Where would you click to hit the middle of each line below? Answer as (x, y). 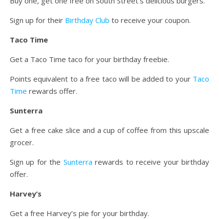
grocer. (22, 142)
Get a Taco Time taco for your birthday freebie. (89, 59)
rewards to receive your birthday (151, 162)
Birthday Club (87, 20)
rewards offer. (52, 91)
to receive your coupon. (150, 20)
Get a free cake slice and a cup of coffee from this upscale (109, 130)
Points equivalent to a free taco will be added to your (101, 79)
